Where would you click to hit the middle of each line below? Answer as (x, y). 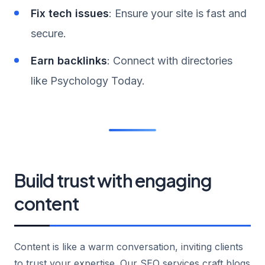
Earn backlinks (69, 60)
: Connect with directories (170, 60)
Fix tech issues (70, 13)
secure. (49, 33)
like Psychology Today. (88, 80)
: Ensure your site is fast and (178, 13)
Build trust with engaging (113, 180)
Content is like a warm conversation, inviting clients (129, 246)
